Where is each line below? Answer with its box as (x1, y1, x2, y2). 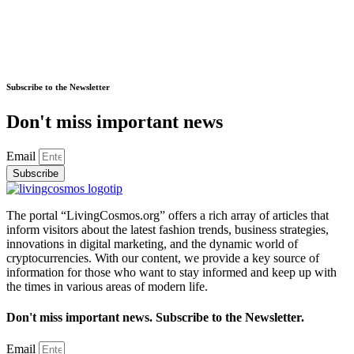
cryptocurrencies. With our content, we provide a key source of (6, 250, 319, 265)
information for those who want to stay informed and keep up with (6, 265, 337, 279)
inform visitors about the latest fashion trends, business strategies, (6, 222, 329, 236)
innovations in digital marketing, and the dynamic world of (6, 236, 298, 250)
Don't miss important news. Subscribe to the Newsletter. (6, 310, 304, 324)
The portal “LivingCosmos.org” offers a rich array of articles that (6, 208, 329, 222)
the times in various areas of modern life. (6, 279, 208, 293)
